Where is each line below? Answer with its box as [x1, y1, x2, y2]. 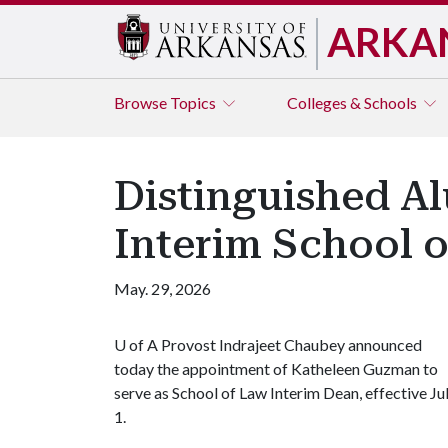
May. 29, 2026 [114, 279, 211, 298]
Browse [114, 93, 170, 112]
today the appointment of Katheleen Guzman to [114, 359, 438, 378]
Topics [170, 93, 219, 112]
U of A [114, 335, 158, 354]
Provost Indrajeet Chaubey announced [158, 335, 422, 354]
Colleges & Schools [287, 93, 420, 112]
